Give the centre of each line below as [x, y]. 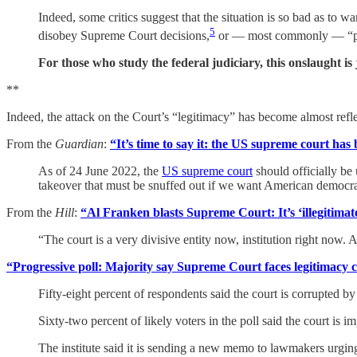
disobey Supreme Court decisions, [124, 35]
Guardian [79, 143]
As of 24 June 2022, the [100, 171]
